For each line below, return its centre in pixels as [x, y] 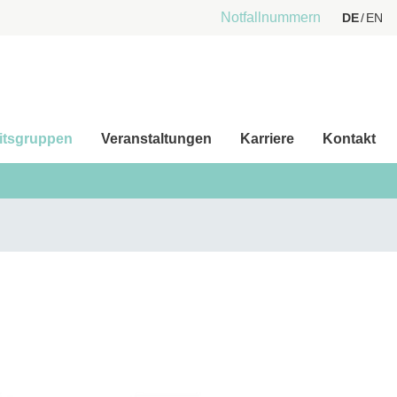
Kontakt [349, 139]
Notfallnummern [271, 17]
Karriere [267, 139]
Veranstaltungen [156, 139]
